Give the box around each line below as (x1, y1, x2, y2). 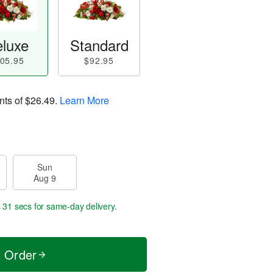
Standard (69, 34, 129, 55)
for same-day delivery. (32, 200, 117, 212)
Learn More (60, 93, 109, 107)
